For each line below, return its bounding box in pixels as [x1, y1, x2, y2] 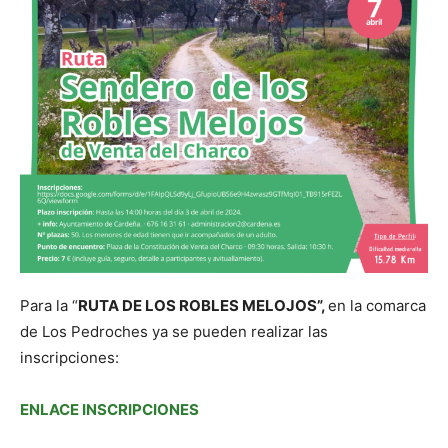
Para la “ [20, 296, 78, 316]
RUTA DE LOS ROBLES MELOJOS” [78, 296, 321, 316]
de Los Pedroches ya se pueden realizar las [20, 322, 328, 342]
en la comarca [328, 296, 426, 316]
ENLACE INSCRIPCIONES [20, 400, 199, 420]
